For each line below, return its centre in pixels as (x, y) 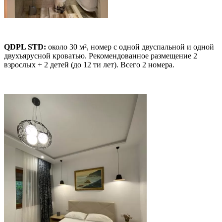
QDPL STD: (25, 47)
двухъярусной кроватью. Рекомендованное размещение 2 (101, 56)
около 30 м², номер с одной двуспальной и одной (130, 47)
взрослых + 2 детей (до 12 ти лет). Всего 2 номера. (89, 65)
